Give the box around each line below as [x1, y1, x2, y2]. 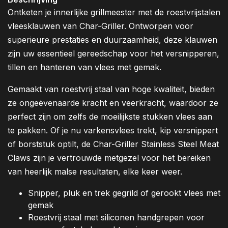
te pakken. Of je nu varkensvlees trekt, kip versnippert [8, 125, 218, 136]
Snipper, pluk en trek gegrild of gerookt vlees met [28, 188, 220, 198]
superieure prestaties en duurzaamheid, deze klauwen [8, 35, 217, 45]
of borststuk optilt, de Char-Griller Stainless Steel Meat [8, 139, 219, 150]
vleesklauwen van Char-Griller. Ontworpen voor [8, 21, 193, 32]
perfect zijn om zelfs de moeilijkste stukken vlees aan [8, 111, 212, 122]
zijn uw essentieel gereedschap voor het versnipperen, [8, 48, 219, 59]
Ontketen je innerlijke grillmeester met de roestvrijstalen [8, 7, 220, 18]
